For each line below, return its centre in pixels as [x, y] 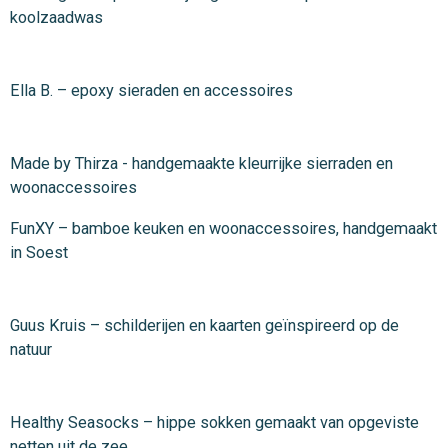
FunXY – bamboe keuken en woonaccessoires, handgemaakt [223, 228]
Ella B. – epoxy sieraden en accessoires [151, 91]
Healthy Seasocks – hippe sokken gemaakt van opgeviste [214, 422]
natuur [31, 349]
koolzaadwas [56, 18]
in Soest [39, 252]
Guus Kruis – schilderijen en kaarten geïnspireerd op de [204, 325]
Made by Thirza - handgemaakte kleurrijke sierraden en [201, 164]
